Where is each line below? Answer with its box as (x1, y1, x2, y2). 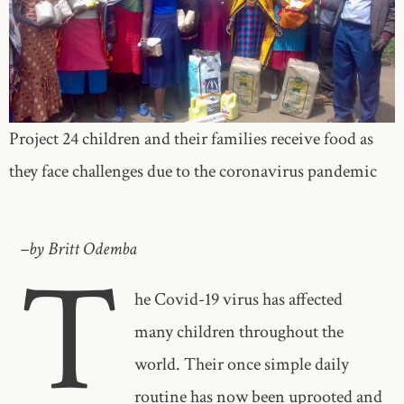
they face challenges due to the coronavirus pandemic (9, 160, 378, 184)
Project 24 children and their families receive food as (9, 127, 374, 151)
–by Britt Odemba (20, 237, 138, 262)
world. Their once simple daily (134, 353, 350, 377)
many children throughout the (134, 320, 344, 344)
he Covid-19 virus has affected (134, 288, 344, 312)
